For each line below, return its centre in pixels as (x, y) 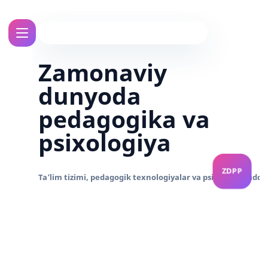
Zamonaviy (102, 72)
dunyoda (89, 95)
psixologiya (104, 142)
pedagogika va (124, 119)
